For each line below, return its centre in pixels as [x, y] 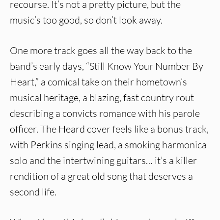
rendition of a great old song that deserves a [101, 176]
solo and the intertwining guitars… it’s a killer [103, 160]
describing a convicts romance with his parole [105, 113]
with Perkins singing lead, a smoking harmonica [108, 144]
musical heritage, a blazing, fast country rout [102, 97]
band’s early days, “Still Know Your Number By [107, 66]
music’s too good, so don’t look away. [86, 20]
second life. [33, 192]
